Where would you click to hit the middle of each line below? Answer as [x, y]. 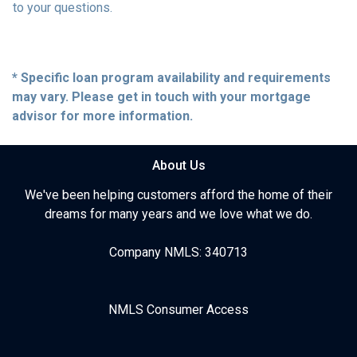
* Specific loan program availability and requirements [171, 77]
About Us [178, 165]
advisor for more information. [102, 116]
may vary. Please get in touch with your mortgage [161, 96]
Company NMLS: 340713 [178, 252]
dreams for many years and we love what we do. [178, 214]
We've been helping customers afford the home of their [178, 194]
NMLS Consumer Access [178, 309]
